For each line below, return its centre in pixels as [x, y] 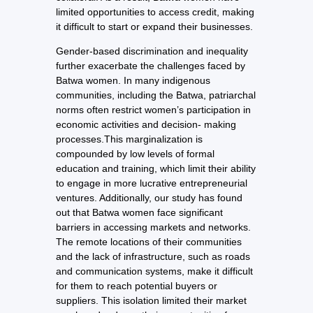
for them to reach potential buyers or [137, 286]
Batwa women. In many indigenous [133, 81]
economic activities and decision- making [146, 125]
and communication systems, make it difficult [154, 271]
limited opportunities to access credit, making [155, 12]
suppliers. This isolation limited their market [151, 301]
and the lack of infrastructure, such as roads [153, 257]
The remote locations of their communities [149, 242]
